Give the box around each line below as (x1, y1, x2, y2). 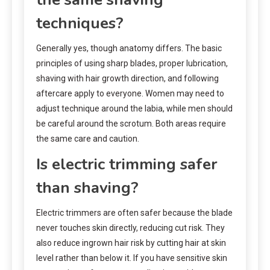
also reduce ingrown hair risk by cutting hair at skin (36, 237, 226, 248)
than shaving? (36, 177, 139, 198)
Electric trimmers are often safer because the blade (36, 207, 233, 218)
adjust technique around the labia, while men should (36, 103, 233, 113)
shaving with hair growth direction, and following (36, 73, 219, 83)
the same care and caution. (36, 133, 139, 143)
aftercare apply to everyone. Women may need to (36, 88, 224, 98)
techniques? (36, 12, 124, 34)
